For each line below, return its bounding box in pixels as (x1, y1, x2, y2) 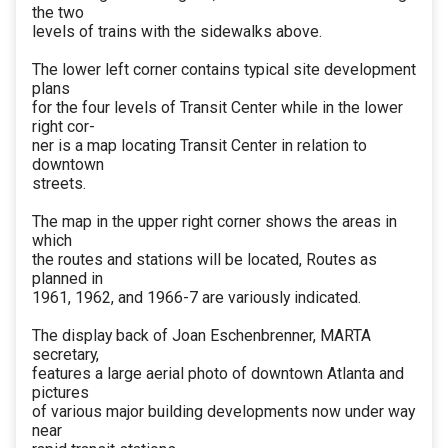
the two (32, 3, 84, 23)
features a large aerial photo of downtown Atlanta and (32, 364, 404, 384)
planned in (32, 269, 103, 289)
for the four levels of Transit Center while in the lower (32, 98, 403, 118)
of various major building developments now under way (32, 402, 415, 422)
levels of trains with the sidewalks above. (32, 22, 322, 42)
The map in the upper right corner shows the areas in (32, 212, 397, 232)
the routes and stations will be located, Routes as (32, 250, 377, 270)
